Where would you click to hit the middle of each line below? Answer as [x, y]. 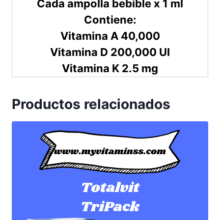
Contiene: [110, 19]
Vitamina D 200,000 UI [110, 52]
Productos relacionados [91, 104]
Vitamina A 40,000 [110, 36]
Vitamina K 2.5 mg [110, 68]
